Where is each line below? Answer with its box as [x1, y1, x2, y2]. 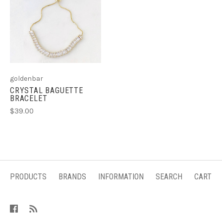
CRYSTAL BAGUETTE [10, 85, 83, 95]
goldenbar [10, 74, 43, 83]
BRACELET [10, 93, 48, 103]
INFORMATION [98, 172, 144, 182]
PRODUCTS [10, 172, 47, 182]
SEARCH [156, 172, 182, 182]
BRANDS [58, 172, 86, 182]
